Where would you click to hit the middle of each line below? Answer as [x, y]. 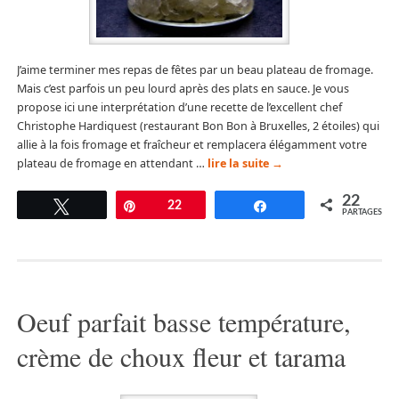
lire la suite [239, 164]
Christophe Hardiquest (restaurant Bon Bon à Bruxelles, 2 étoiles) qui [198, 126]
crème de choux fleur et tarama [181, 356]
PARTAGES [362, 213]
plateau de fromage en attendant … [112, 164]
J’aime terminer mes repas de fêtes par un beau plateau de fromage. [195, 70]
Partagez [301, 206]
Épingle [168, 206]
